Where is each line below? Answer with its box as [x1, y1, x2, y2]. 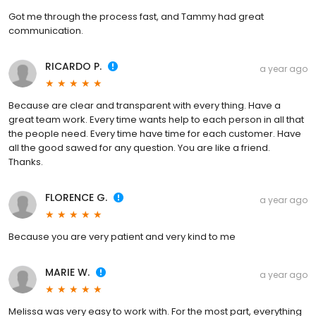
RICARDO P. [45, 59, 102, 74]
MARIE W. [45, 265, 90, 280]
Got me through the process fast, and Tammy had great [8, 10, 264, 24]
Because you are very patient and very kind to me [8, 230, 236, 244]
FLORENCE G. [45, 190, 107, 205]
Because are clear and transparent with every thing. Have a [8, 99, 281, 113]
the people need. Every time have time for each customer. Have [8, 127, 301, 141]
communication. [8, 24, 83, 38]
